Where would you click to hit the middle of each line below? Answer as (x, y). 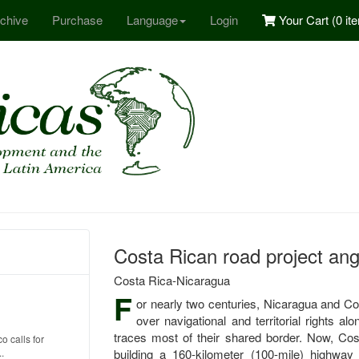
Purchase (77, 20)
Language (152, 20)
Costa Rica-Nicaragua (171, 280)
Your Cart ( (306, 20)
